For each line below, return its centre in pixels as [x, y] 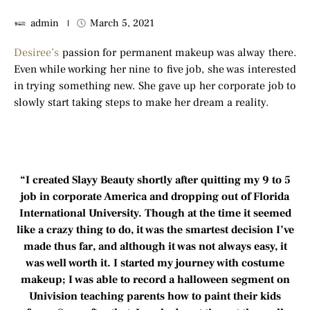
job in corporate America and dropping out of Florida [155, 197]
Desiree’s [36, 53]
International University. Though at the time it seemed [155, 213]
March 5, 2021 [122, 23]
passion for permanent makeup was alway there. [177, 53]
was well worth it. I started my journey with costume [155, 263]
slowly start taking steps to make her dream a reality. [141, 102]
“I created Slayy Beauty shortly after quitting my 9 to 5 [155, 180]
